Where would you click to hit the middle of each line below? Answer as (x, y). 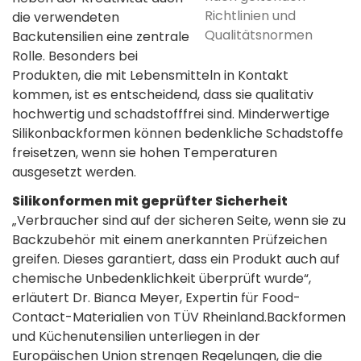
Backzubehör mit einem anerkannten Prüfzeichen (170, 239)
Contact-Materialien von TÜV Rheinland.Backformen (179, 317)
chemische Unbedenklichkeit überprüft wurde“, (162, 278)
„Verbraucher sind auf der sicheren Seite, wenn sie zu (179, 220)
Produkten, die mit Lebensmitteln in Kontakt (150, 75)
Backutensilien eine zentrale (101, 36)
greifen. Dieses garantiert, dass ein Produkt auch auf (176, 259)
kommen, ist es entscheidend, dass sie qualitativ (163, 94)
